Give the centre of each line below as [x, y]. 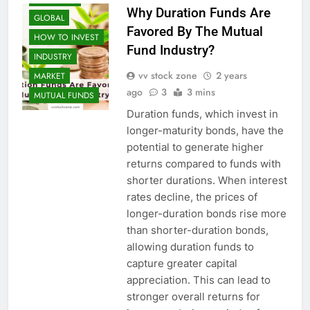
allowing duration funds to [190, 247]
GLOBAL [49, 18]
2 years [231, 76]
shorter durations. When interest [207, 181]
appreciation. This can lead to [198, 280]
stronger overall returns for [193, 297]
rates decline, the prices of [192, 197]
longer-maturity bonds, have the [205, 131]
